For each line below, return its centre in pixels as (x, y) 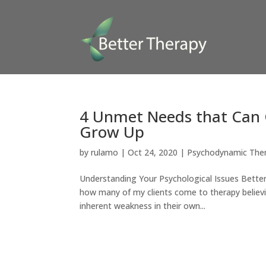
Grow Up (112, 132)
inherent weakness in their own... (143, 206)
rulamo (105, 152)
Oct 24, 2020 (153, 152)
